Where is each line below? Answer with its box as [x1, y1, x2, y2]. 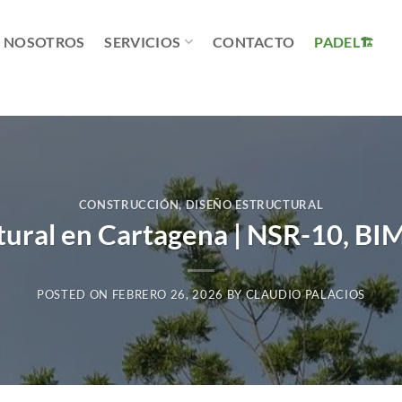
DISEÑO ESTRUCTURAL [185, 197, 324, 212]
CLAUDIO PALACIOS [245, 287, 365, 302]
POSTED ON [37, 287, 112, 302]
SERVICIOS [104, 32, 181, 50]
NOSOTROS [3, 32, 85, 50]
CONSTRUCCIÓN [78, 197, 179, 212]
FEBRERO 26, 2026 [111, 287, 223, 302]
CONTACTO [212, 32, 295, 50]
